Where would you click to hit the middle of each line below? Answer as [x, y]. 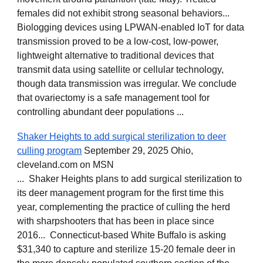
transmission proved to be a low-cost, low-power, [118, 41]
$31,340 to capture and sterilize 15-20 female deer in [127, 249]
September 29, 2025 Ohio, [138, 151]
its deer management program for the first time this [121, 193]
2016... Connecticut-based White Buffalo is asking [122, 235]
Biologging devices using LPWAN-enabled [106, 27]
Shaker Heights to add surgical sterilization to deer [122, 136]
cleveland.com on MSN [66, 165]
